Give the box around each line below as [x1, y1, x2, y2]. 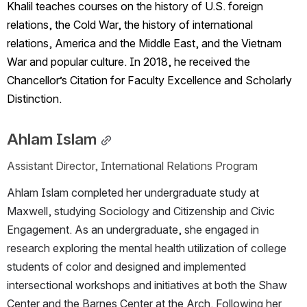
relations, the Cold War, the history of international [7, 18, 253, 32]
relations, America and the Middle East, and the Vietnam [7, 36, 282, 51]
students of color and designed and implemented [7, 260, 246, 274]
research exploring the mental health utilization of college [7, 241, 286, 256]
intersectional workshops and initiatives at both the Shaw [7, 278, 287, 293]
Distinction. [7, 92, 62, 106]
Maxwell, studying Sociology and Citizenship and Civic [7, 204, 275, 219]
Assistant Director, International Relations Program [7, 159, 258, 173]
